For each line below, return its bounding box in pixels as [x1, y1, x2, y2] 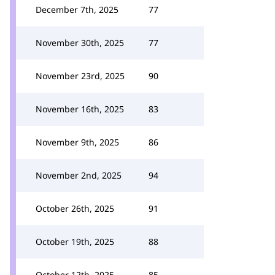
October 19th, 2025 [36, 236, 114, 247]
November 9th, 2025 [36, 136, 119, 148]
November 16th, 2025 [36, 103, 124, 115]
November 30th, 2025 [36, 37, 124, 48]
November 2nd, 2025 [36, 169, 122, 181]
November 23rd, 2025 [36, 70, 125, 82]
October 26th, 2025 [36, 203, 114, 214]
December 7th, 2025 [36, 4, 118, 15]
